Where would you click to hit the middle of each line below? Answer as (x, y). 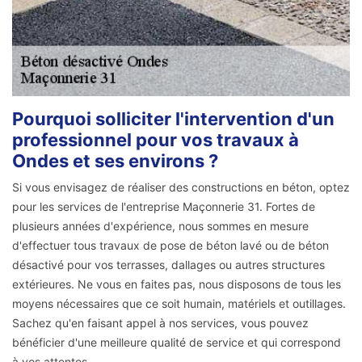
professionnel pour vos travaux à (156, 140)
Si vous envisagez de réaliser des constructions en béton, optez (181, 187)
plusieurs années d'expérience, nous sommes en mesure (160, 226)
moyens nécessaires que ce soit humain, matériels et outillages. (179, 304)
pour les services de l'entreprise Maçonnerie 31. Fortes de (164, 207)
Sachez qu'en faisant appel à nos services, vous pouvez (160, 323)
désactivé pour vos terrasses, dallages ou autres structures (168, 265)
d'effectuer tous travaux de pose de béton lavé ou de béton (170, 246)
